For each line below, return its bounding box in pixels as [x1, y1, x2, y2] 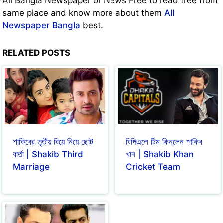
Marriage [13, 161, 50, 172]
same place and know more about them [2, 7, 164, 18]
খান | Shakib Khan [126, 149, 194, 159]
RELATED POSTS [2, 47, 70, 58]
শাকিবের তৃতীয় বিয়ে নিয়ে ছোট [13, 136, 93, 147]
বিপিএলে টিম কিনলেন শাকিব [126, 136, 202, 147]
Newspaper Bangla [2, 20, 80, 30]
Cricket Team [126, 161, 180, 172]
